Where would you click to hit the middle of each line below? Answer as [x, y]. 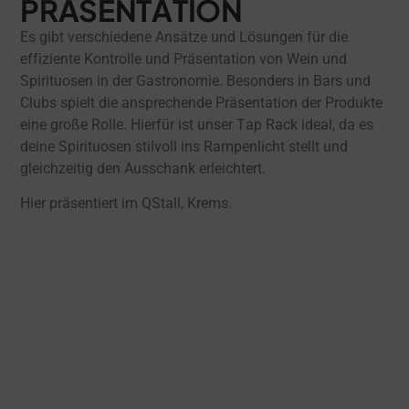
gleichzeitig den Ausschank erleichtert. [143, 168]
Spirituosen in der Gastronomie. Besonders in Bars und [196, 80]
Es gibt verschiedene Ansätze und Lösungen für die [184, 37]
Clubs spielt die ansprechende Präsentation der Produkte [202, 102]
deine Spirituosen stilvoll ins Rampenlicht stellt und [184, 146]
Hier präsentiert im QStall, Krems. [126, 204]
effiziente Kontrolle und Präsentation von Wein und [184, 58]
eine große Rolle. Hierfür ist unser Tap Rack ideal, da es [197, 124]
